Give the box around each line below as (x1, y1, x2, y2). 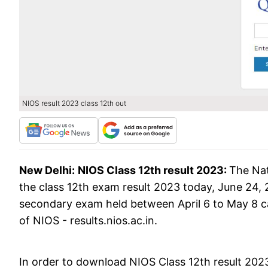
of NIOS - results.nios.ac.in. (19, 214, 160, 227)
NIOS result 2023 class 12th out (22, 99, 126, 108)
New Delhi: (19, 164, 75, 177)
